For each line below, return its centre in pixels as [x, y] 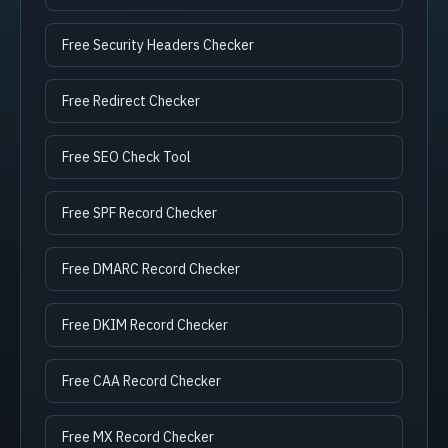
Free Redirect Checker [131, 101]
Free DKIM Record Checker [145, 325]
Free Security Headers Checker [158, 45]
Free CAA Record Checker [141, 381]
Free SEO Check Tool [126, 157]
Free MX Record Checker [138, 437]
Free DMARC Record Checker [151, 269]
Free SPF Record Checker [139, 213]
